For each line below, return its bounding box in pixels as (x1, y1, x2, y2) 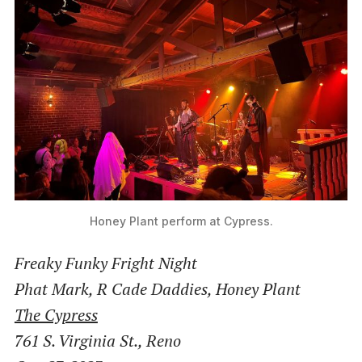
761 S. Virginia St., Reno (14, 329, 181, 351)
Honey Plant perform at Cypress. (89, 213, 273, 228)
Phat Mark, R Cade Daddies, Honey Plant (14, 277, 301, 300)
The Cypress (14, 303, 98, 326)
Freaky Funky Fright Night (14, 251, 197, 274)
